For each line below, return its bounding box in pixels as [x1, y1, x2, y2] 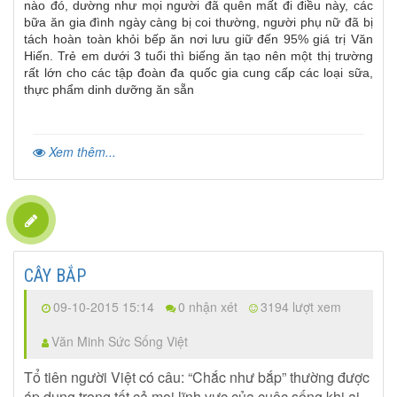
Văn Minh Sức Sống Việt [51, 332, 189, 351]
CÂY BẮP [24, 265, 87, 287]
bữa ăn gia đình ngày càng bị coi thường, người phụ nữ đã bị [24, 14, 373, 29]
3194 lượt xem [261, 298, 342, 316]
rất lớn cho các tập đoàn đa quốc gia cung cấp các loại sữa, [24, 65, 373, 80]
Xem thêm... [45, 142, 117, 160]
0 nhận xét [178, 298, 238, 316]
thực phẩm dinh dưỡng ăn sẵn [24, 82, 195, 97]
